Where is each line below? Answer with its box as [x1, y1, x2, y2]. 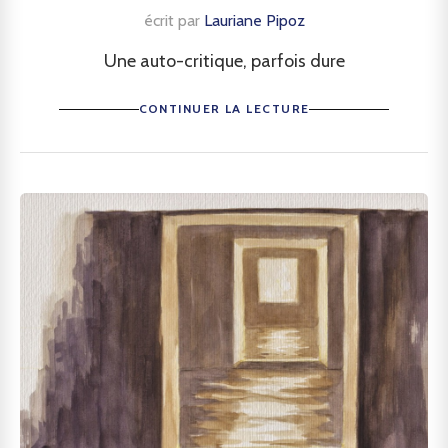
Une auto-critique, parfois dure [103, 50, 345, 72]
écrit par [143, 11, 204, 30]
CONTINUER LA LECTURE [138, 101, 310, 116]
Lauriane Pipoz [203, 11, 305, 30]
